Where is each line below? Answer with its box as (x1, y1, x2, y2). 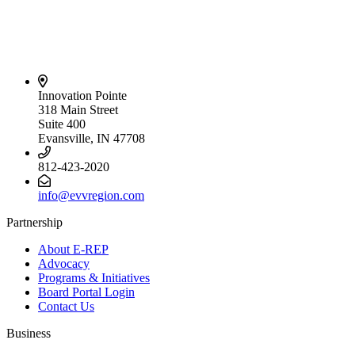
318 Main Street (38, 102, 118, 116)
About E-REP (38, 242, 109, 256)
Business (6, 326, 51, 340)
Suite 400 (38, 116, 86, 131)
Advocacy (38, 256, 90, 270)
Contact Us (38, 299, 94, 313)
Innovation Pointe (38, 88, 127, 102)
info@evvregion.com (38, 188, 144, 202)
